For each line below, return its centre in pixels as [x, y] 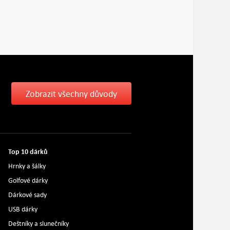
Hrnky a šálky [27, 166]
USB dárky [23, 209]
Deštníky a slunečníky [38, 224]
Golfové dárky [28, 180]
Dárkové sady [27, 195]
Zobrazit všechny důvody [71, 94]
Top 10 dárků [28, 151]
